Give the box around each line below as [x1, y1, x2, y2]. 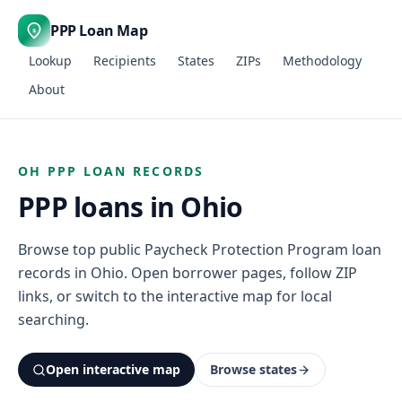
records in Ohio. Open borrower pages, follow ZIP [18, 263, 357, 283]
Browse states [210, 361, 297, 378]
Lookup [29, 52, 72, 69]
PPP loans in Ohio [18, 188, 243, 225]
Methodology [283, 52, 362, 69]
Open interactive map [46, 361, 180, 378]
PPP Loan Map [50, 21, 148, 40]
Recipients [93, 52, 156, 69]
